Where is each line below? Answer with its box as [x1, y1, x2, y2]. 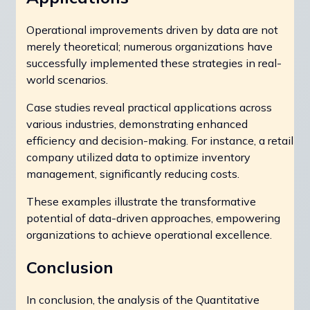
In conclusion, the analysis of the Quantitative [26, 292, 259, 307]
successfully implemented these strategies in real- [26, 56, 282, 71]
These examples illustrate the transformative [26, 194, 256, 209]
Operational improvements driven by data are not [26, 23, 278, 37]
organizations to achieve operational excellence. [26, 228, 272, 242]
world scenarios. [26, 73, 108, 87]
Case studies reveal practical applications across [26, 100, 272, 115]
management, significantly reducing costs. [26, 167, 239, 181]
